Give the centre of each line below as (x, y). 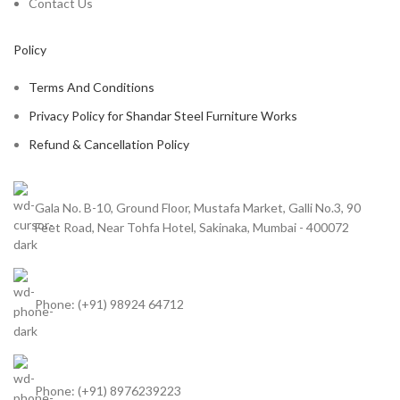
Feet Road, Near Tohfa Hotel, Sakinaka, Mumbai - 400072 (192, 228)
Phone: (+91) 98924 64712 (109, 304)
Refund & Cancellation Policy (109, 145)
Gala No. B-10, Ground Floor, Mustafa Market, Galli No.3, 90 (198, 208)
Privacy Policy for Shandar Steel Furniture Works (163, 116)
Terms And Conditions (92, 87)
